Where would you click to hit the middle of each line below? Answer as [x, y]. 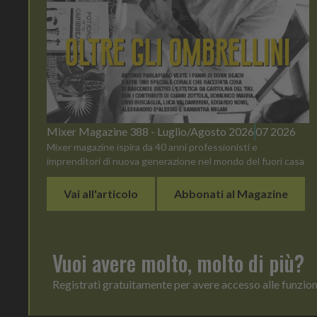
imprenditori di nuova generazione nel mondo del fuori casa [175, 161]
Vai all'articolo [101, 193]
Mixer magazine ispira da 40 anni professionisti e [152, 146]
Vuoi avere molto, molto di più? [178, 263]
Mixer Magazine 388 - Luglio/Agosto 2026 [150, 131]
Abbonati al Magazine [231, 193]
